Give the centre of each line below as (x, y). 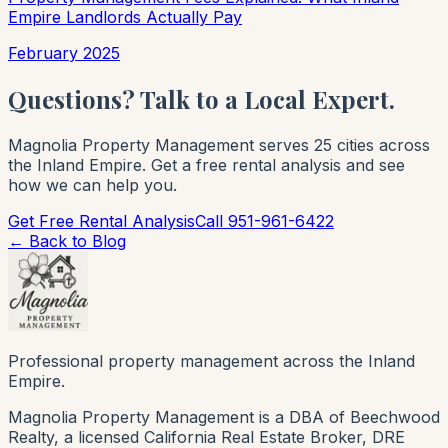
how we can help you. (92, 184)
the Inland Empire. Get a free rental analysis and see (206, 164)
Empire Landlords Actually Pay (125, 16)
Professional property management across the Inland (211, 360)
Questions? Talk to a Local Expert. (201, 98)
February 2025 (64, 52)
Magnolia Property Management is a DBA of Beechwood (224, 416)
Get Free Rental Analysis (101, 220)
